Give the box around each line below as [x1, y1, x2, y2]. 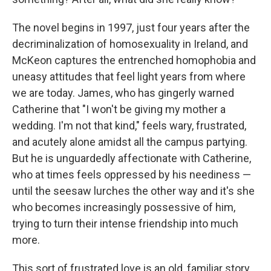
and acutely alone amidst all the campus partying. [12, 135, 247, 148]
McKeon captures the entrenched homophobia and [12, 54, 256, 67]
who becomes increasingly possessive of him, [12, 201, 235, 214]
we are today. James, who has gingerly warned [12, 87, 234, 99]
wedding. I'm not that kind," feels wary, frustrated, [12, 119, 246, 132]
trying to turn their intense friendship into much [12, 217, 238, 230]
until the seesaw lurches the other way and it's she [12, 184, 255, 197]
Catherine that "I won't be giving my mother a [12, 103, 226, 116]
